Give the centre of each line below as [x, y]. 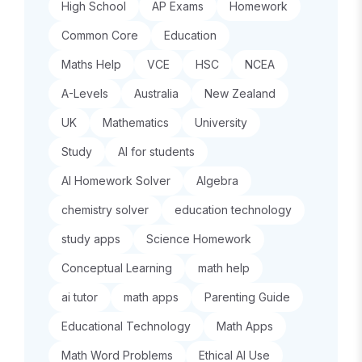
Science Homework [199, 239]
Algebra [217, 181]
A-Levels [85, 93]
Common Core [100, 35]
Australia [156, 93]
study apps [91, 239]
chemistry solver [105, 210]
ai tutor [80, 297]
